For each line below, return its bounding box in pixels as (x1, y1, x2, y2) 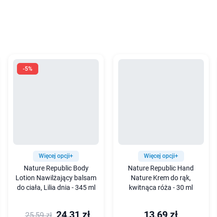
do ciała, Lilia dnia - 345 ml (16, 183, 95, 192)
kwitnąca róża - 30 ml (129, 183, 193, 192)
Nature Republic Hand (128, 164, 194, 172)
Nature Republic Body (23, 164, 89, 172)
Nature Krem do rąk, (131, 173, 191, 182)
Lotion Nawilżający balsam (15, 173, 97, 182)
